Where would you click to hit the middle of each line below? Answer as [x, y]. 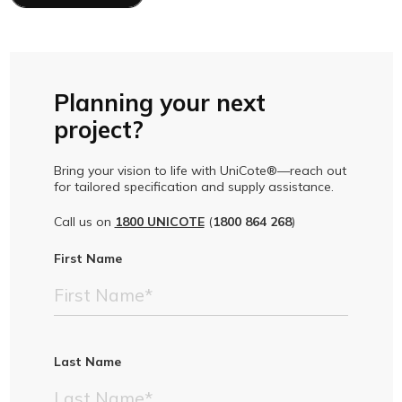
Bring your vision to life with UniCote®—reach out [200, 170]
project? [98, 129]
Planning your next [159, 102]
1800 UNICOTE [159, 221]
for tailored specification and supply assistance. [193, 186]
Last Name [87, 361]
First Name [87, 258]
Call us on [84, 221]
